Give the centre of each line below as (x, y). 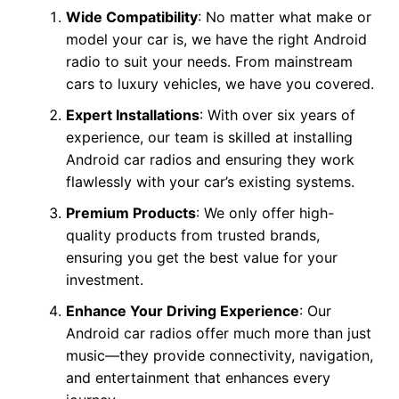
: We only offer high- (265, 213)
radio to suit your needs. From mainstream (209, 62)
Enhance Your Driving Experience (182, 311)
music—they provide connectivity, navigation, (219, 356)
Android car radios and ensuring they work (210, 160)
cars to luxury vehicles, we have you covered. (220, 84)
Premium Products (130, 213)
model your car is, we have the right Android (216, 40)
